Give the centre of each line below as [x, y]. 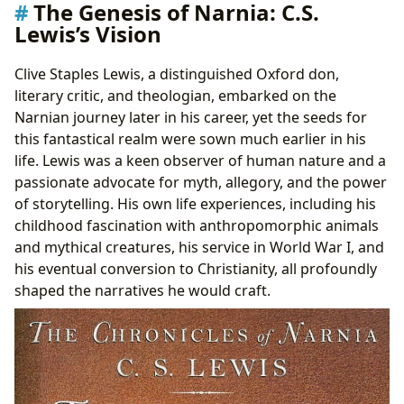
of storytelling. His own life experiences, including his [195, 203]
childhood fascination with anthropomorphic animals [197, 225]
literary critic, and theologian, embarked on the [175, 95]
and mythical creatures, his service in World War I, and [199, 247]
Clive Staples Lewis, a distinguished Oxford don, [177, 73]
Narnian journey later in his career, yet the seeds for [191, 117]
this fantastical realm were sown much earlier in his [190, 138]
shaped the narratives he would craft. [142, 290]
